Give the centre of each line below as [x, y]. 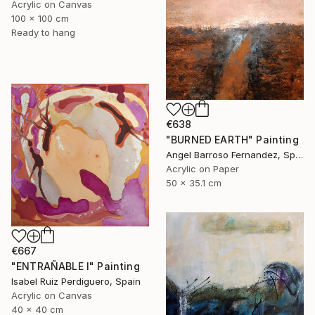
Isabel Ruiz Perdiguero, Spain [76, 281]
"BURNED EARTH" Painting [232, 140]
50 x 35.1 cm [194, 183]
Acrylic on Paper [202, 169]
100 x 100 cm [40, 19]
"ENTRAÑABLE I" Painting [76, 266]
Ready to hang [43, 33]
